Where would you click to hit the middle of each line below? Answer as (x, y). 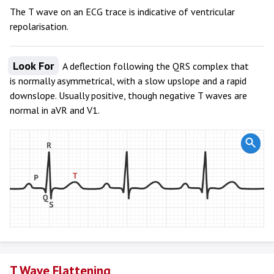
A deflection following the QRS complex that (155, 66)
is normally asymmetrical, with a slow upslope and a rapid (128, 81)
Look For (33, 66)
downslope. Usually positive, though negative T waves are (128, 95)
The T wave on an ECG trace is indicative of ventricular (122, 12)
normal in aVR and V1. (55, 110)
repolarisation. (39, 26)
